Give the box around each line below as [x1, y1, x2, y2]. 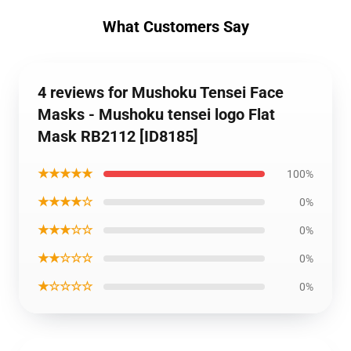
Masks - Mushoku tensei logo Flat [38, 105, 275, 124]
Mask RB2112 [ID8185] [38, 127, 198, 146]
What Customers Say [102, 17, 249, 36]
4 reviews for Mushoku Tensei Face [38, 83, 284, 102]
